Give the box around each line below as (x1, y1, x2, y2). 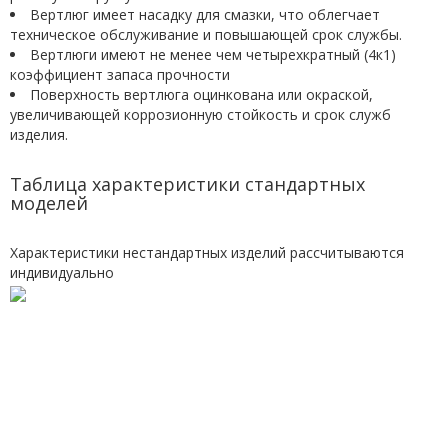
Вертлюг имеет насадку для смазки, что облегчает (30, 5, 380, 24)
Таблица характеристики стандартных (10, 172, 365, 196)
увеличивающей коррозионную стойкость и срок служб (10, 105, 391, 124)
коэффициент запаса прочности (10, 65, 230, 84)
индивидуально (10, 263, 114, 282)
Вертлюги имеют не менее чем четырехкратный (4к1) (30, 45, 396, 64)
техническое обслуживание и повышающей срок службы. (10, 25, 402, 44)
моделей (10, 191, 88, 215)
